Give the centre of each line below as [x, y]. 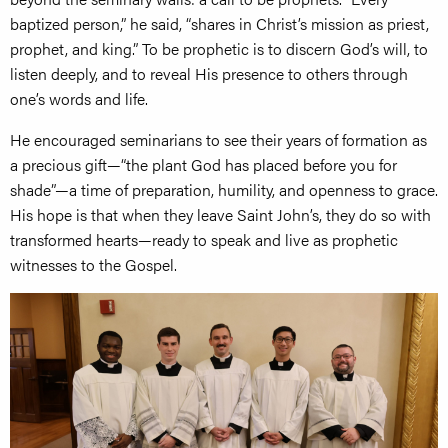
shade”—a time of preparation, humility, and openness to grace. [224, 190]
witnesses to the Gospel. [93, 265]
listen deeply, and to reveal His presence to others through [209, 74]
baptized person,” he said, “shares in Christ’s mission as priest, [219, 24]
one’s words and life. [79, 99]
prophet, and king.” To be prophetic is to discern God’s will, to [219, 49]
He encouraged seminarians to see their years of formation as [218, 140]
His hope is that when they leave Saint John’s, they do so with [220, 215]
